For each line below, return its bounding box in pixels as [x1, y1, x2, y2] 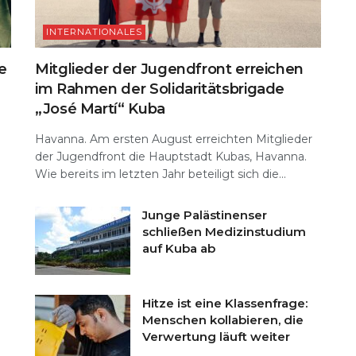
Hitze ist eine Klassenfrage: [142, 296, 308, 311]
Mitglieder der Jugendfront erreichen [35, 60, 304, 79]
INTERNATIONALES [46, 26, 142, 38]
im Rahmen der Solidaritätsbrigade [35, 80, 285, 99]
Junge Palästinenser [142, 207, 267, 223]
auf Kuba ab [142, 241, 215, 257]
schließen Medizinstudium [142, 224, 306, 240]
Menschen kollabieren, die [142, 312, 304, 328]
